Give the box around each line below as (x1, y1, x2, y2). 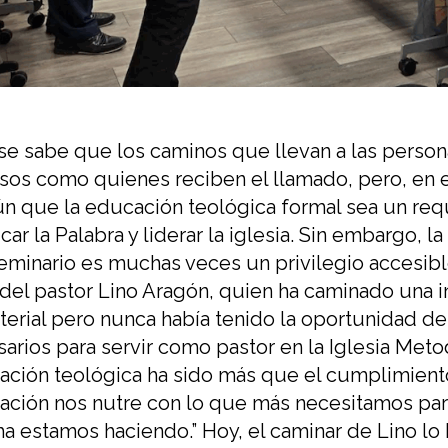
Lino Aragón (98, 279, 209, 304)
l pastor (24, 279, 98, 304)
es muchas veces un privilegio (81, 251, 369, 276)
